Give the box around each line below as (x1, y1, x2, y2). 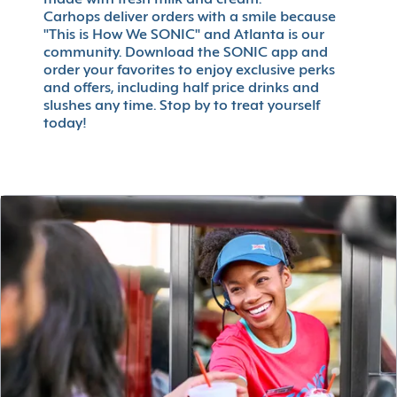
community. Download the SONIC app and (43, 46, 328, 61)
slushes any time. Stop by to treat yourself (43, 99, 320, 114)
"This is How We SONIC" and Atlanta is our (43, 28, 324, 43)
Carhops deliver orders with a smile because (43, 11, 336, 26)
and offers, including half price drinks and (43, 82, 319, 97)
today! (43, 117, 87, 132)
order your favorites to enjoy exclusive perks (43, 64, 335, 79)
